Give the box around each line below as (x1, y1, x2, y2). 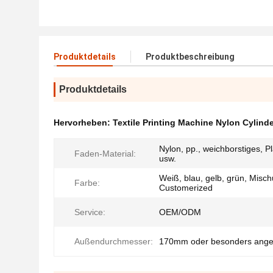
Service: (74, 207, 105, 217)
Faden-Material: (74, 149, 136, 158)
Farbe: (74, 178, 100, 188)
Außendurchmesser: (74, 236, 153, 246)
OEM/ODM (159, 207, 201, 217)
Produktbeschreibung (146, 52, 235, 62)
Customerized (159, 183, 213, 193)
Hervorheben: (54, 118, 113, 127)
